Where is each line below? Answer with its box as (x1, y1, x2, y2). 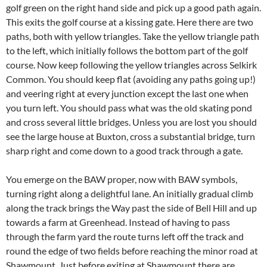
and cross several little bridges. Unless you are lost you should (6, 116, 257, 128)
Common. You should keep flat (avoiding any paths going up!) (6, 73, 256, 85)
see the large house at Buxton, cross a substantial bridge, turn (6, 131, 255, 142)
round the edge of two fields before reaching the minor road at (6, 245, 258, 256)
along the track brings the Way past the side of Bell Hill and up (6, 202, 257, 213)
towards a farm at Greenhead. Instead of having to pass (6, 216, 230, 228)
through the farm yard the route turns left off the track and (6, 231, 244, 242)
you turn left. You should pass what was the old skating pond (6, 102, 252, 113)
